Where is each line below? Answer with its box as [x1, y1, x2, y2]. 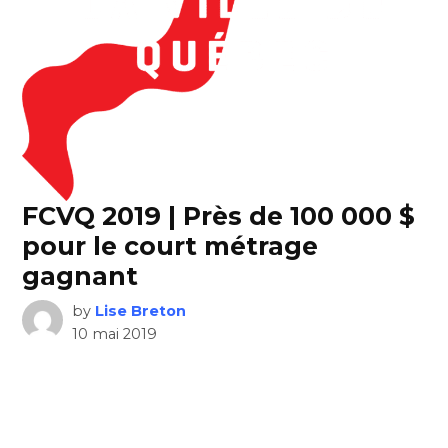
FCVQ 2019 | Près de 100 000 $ [22, 200, 416, 231]
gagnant [22, 260, 139, 291]
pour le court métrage [22, 230, 319, 261]
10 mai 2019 [71, 324, 157, 343]
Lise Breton [94, 301, 186, 320]
